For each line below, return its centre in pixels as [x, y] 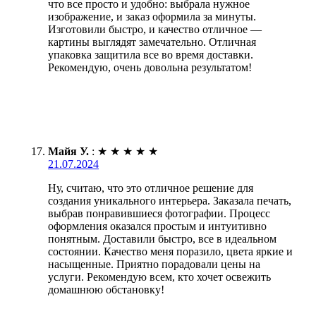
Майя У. [68, 152]
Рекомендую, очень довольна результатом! [150, 68]
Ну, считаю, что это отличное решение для [151, 188]
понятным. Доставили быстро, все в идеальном [162, 239]
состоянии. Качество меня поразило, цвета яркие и [170, 252]
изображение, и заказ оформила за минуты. [152, 17]
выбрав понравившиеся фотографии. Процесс [159, 214]
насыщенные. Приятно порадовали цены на [154, 265]
